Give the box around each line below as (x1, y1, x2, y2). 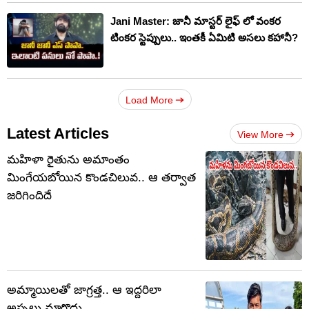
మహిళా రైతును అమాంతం (7, 153, 130, 166)
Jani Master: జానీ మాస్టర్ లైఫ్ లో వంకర (110, 15, 281, 28)
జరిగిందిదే (7, 189, 52, 202)
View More (237, 129, 283, 140)
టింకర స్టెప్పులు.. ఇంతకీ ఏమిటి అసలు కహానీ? (110, 32, 298, 44)
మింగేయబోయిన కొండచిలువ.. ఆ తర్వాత (7, 171, 196, 184)
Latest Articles (7, 125, 109, 142)
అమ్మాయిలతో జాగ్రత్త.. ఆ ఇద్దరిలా (7, 283, 161, 297)
